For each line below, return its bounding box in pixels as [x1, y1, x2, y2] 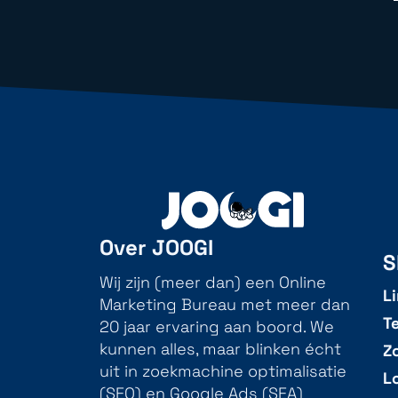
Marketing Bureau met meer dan [99, 297, 350, 314]
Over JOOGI [99, 233, 213, 261]
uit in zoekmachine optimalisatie [99, 363, 346, 380]
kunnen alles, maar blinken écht [99, 341, 341, 358]
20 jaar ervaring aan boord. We [99, 319, 334, 336]
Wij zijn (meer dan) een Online [99, 275, 326, 291]
